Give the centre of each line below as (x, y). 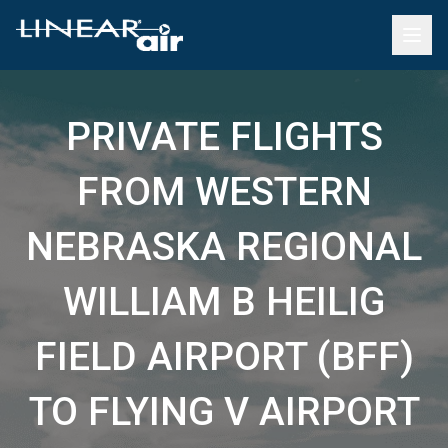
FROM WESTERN (224, 192)
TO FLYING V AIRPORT (224, 412)
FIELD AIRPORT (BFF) (224, 357)
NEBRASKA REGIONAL (224, 247)
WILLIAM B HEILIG (224, 302)
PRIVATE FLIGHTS (224, 137)
